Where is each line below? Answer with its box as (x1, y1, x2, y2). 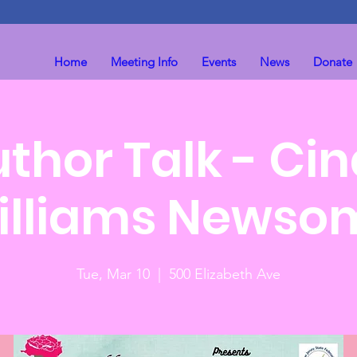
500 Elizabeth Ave (169, 265, 280, 283)
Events (202, 54, 237, 69)
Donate (313, 54, 353, 69)
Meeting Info (111, 54, 178, 69)
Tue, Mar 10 (76, 265, 150, 283)
